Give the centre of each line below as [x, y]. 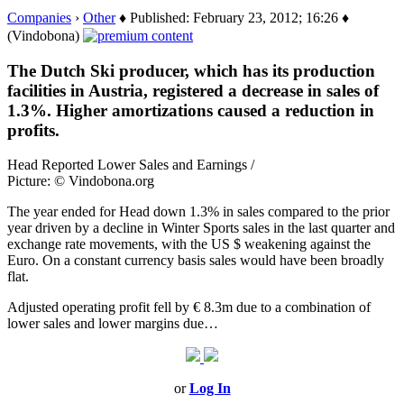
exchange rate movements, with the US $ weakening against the [189, 244]
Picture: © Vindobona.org [81, 181]
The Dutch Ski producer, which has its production [191, 70]
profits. [33, 130]
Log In [210, 389]
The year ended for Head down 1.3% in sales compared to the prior [198, 212]
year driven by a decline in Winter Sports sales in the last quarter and [201, 228]
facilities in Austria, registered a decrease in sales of [193, 90]
